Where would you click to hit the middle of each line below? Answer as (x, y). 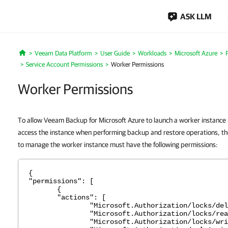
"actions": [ (67, 197)
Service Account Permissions (64, 64)
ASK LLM (196, 16)
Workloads (152, 53)
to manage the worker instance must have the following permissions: (118, 145)
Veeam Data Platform (63, 53)
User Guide (115, 53)
